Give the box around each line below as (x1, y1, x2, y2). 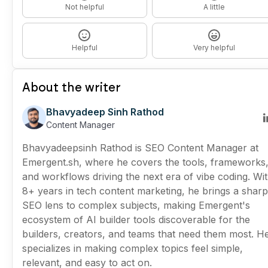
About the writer (22, 80, 121, 95)
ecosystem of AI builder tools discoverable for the (22, 213, 250, 226)
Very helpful (193, 42, 235, 52)
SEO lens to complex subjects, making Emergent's (22, 199, 250, 211)
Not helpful (65, 2, 104, 11)
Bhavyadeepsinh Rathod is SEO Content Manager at (22, 141, 258, 154)
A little (203, 2, 225, 11)
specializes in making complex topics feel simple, (22, 242, 243, 254)
